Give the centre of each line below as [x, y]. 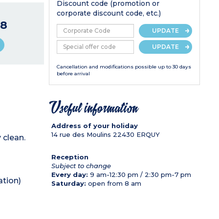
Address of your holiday [94, 125]
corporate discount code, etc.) [109, 13]
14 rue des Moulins [81, 134]
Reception [70, 157]
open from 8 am [114, 183]
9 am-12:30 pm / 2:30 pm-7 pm [140, 174]
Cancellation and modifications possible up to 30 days [124, 66]
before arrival [74, 73]
